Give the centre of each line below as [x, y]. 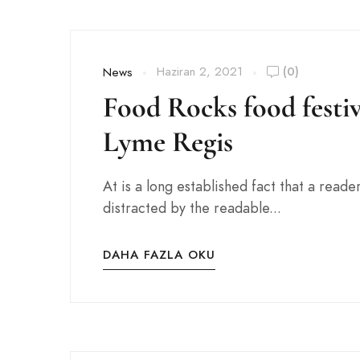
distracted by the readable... [192, 208]
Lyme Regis [168, 142]
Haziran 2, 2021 [200, 72]
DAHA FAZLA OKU [159, 255]
